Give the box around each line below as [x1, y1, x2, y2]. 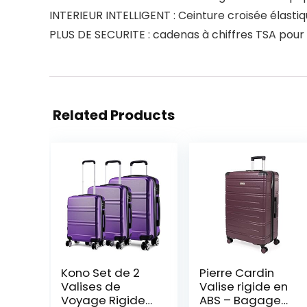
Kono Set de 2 [60, 265, 140, 281]
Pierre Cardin [199, 265, 274, 281]
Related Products [53, 106, 175, 125]
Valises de [60, 278, 121, 295]
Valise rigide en [199, 278, 288, 295]
